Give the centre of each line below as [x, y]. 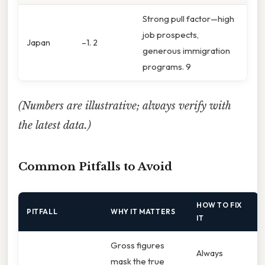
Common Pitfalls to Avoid [95, 167]
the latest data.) [55, 125]
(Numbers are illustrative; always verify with [125, 106]
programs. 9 [167, 67]
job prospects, [171, 35]
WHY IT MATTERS [143, 212]
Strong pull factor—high [188, 19]
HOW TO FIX [219, 205]
